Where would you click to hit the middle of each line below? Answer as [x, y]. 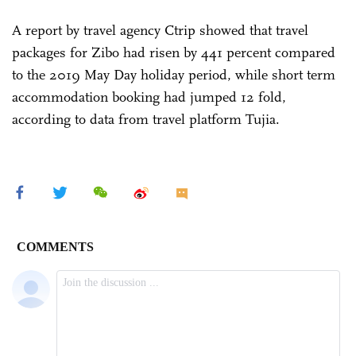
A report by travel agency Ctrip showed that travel [160, 30]
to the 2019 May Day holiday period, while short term [174, 74]
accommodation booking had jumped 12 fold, [149, 97]
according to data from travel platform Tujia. [150, 119]
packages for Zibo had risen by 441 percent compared [174, 52]
